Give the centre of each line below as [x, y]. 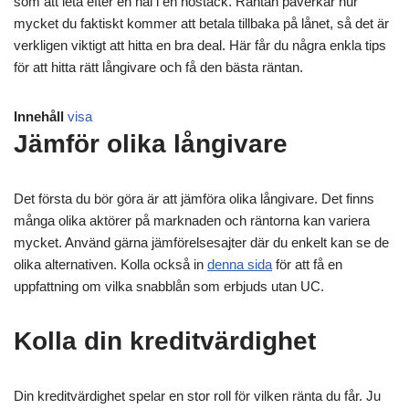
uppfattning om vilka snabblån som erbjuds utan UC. [169, 286]
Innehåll [39, 116]
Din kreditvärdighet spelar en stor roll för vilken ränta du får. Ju [197, 396]
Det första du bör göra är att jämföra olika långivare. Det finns [194, 199]
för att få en [307, 264]
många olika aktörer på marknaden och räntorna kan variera [192, 220]
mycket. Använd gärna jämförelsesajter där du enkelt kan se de [201, 242]
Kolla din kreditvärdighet [165, 341]
